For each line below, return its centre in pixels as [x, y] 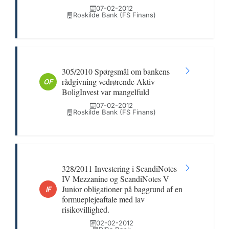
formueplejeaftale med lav [103, 199]
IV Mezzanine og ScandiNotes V [116, 179]
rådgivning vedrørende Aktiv [108, 82]
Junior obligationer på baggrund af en [122, 189]
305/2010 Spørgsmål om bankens [116, 71]
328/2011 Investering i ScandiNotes [119, 168]
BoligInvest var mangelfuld [106, 92]
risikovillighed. [86, 209]
